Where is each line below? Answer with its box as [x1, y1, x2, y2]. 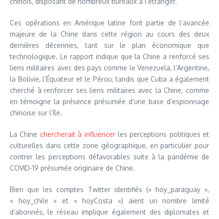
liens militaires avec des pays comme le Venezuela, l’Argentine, [10, 64, 209, 72]
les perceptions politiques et [115, 130, 209, 138]
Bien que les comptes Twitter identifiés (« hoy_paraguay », [10, 185, 209, 194]
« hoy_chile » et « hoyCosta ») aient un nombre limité [10, 197, 209, 205]
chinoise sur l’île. [10, 109, 62, 117]
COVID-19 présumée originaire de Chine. [10, 164, 135, 172]
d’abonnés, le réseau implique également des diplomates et [10, 208, 209, 216]
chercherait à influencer [40, 130, 115, 138]
